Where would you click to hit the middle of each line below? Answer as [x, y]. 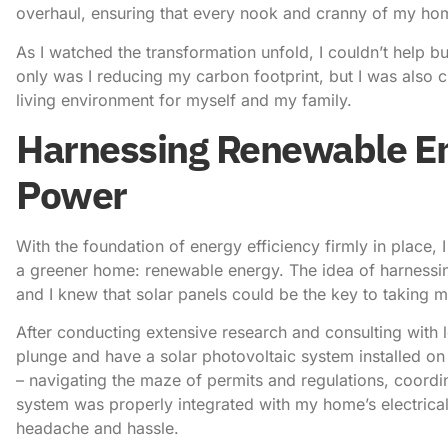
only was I [56, 75]
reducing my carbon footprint [208, 75]
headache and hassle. [97, 428]
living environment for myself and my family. [184, 99]
